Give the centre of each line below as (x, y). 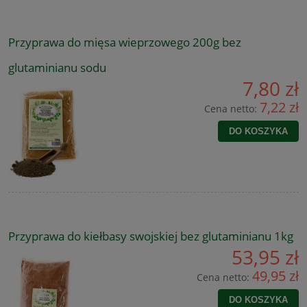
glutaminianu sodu (57, 68)
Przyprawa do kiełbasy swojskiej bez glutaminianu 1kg (151, 236)
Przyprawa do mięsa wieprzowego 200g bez (125, 42)
